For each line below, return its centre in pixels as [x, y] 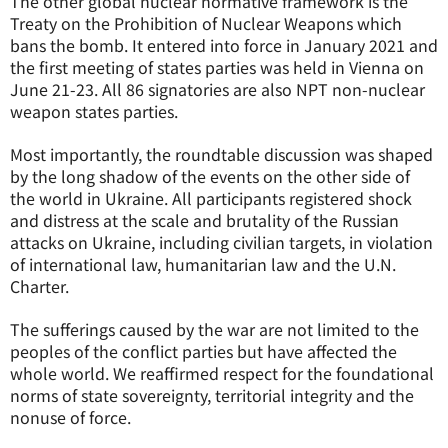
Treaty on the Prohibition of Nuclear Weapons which [206, 23]
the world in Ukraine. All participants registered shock [211, 198]
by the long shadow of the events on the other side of [210, 176]
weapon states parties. [94, 111]
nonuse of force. [70, 417]
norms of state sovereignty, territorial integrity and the [212, 395]
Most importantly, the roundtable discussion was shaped [221, 154]
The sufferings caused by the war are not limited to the [214, 329]
